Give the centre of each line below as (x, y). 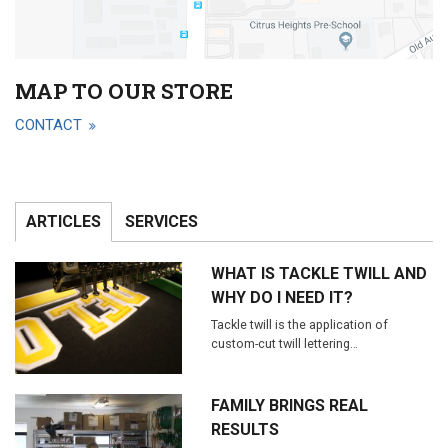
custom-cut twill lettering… (285, 344)
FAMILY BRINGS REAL (290, 405)
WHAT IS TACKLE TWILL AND (319, 274)
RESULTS (245, 429)
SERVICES (161, 222)
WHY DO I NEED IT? (282, 298)
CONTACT (50, 125)
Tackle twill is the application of (300, 325)
